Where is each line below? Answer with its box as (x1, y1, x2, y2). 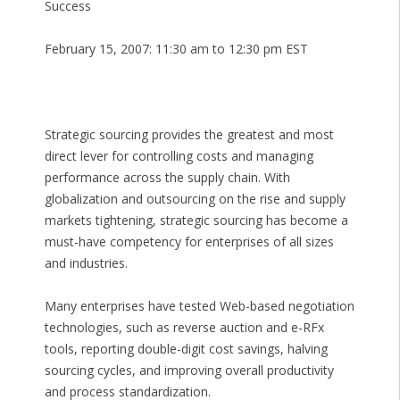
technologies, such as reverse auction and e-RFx (44, 319, 324, 337)
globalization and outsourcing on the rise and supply (44, 190, 346, 208)
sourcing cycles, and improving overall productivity (44, 362, 334, 379)
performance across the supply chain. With (44, 169, 290, 187)
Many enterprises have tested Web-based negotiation (44, 297, 354, 315)
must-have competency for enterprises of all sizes (44, 233, 334, 251)
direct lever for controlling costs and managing (44, 147, 313, 165)
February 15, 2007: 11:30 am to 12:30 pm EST (44, 40, 308, 58)
